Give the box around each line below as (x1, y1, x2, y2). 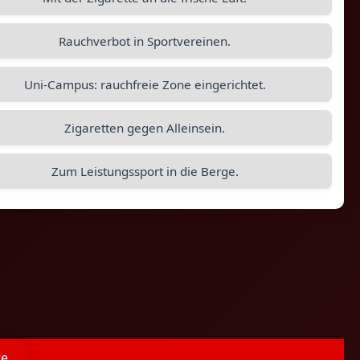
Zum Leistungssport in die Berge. (51, 163, 239, 179)
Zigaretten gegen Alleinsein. (64, 120, 226, 136)
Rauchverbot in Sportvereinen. (59, 33, 231, 49)
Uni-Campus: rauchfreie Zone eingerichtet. (23, 76, 266, 92)
